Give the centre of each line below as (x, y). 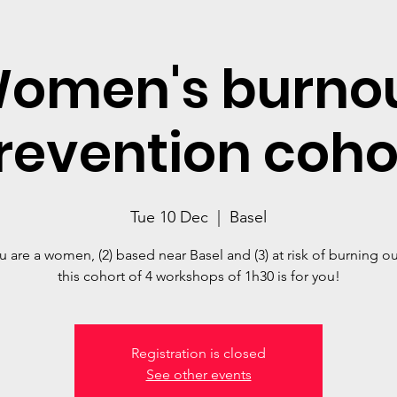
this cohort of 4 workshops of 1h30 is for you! (198, 276)
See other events (198, 374)
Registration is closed (198, 353)
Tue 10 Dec (169, 217)
